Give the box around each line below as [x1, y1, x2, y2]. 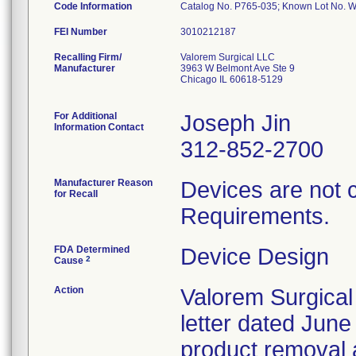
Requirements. [180, 203, 330, 229]
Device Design [180, 244, 329, 269]
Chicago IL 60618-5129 [180, 74, 283, 85]
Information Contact [54, 122, 144, 133]
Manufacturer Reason [54, 177, 153, 188]
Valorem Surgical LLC [180, 52, 275, 63]
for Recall [54, 188, 98, 199]
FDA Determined [54, 244, 130, 255]
